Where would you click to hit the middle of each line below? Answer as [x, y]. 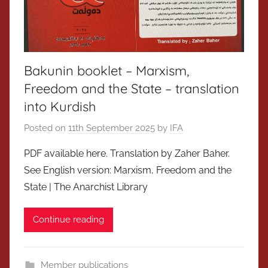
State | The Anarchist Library [86, 187]
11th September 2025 [112, 128]
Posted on [46, 128]
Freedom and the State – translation [132, 89]
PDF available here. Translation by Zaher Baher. [127, 153]
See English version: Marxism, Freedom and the [128, 170]
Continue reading [68, 220]
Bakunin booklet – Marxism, [106, 71]
